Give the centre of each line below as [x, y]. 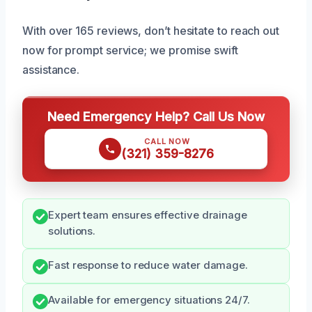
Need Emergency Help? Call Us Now [156, 117]
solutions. [72, 232]
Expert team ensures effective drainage [148, 216]
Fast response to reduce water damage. [148, 266]
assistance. [51, 70]
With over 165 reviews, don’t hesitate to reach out [151, 31]
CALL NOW [167, 142]
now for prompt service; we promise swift [130, 50]
